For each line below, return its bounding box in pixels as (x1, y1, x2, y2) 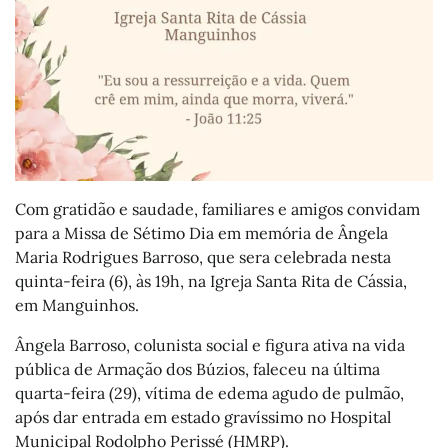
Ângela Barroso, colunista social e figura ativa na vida (15, 335, 405, 356)
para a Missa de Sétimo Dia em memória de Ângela (15, 223, 388, 244)
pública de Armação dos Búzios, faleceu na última (15, 359, 380, 380)
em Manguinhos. (15, 295, 139, 316)
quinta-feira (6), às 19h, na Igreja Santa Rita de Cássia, (15, 271, 407, 292)
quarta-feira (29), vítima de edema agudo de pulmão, (15, 383, 404, 404)
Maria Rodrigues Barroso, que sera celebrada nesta (15, 247, 391, 268)
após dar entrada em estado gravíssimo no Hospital (15, 407, 391, 428)
